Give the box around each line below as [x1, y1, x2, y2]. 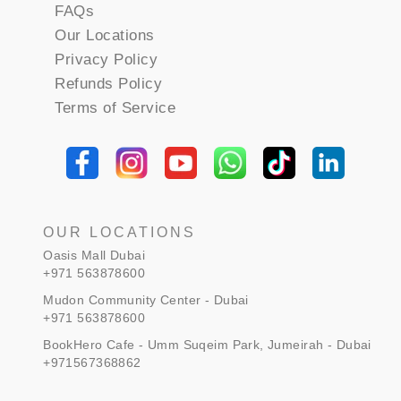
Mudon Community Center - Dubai [43, 293, 249, 308]
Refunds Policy [55, 74, 163, 92]
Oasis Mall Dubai [43, 248, 145, 263]
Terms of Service [55, 98, 176, 116]
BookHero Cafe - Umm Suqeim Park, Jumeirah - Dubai [43, 337, 371, 353]
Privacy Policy [55, 50, 158, 68]
